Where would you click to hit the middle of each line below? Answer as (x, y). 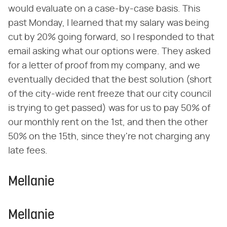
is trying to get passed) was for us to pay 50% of (109, 108)
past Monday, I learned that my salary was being (109, 23)
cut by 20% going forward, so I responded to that (111, 37)
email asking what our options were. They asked (109, 51)
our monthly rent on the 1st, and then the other (108, 122)
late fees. (28, 151)
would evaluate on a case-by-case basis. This (104, 9)
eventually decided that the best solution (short (110, 80)
